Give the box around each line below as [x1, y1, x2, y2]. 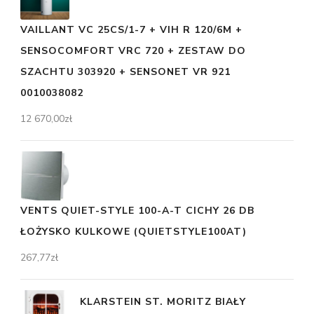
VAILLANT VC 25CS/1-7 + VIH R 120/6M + [20, 22, 243, 36]
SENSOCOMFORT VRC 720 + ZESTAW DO [20, 43, 246, 57]
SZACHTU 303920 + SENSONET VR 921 [20, 64, 231, 78]
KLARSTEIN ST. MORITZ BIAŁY [80, 294, 246, 308]
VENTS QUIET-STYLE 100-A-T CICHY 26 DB [20, 203, 254, 217]
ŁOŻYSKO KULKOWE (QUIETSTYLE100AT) [20, 224, 247, 238]
